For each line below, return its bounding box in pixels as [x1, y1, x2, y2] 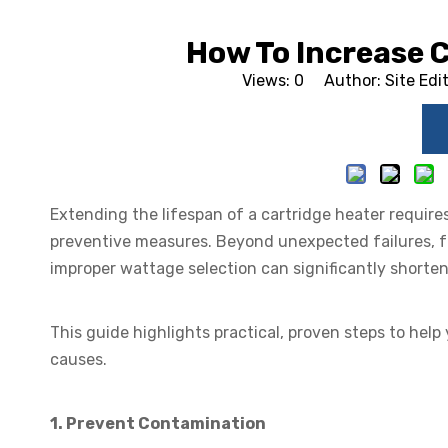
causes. [50, 350, 107, 369]
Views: [241, 71, 294, 90]
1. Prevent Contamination [50, 414, 266, 433]
